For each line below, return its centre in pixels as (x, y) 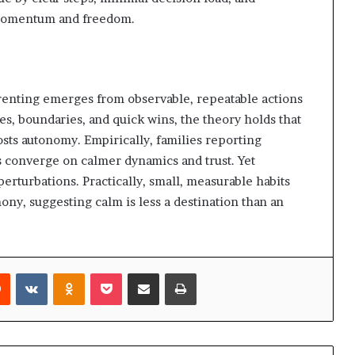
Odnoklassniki (119, 273)
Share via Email (172, 273)
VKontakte (74, 273)
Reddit (26, 273)
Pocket (138, 273)
